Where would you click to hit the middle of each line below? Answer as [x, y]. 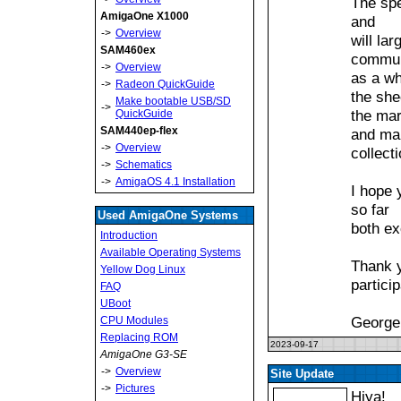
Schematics [144, 165]
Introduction [129, 235]
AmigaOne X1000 [145, 16]
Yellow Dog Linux [143, 269]
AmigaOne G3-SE [144, 354]
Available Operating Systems [171, 252]
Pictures [135, 388]
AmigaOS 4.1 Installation [175, 182]
